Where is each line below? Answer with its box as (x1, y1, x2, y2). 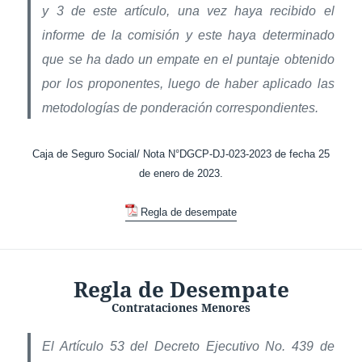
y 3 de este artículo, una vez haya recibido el (42, 3, 335, 18)
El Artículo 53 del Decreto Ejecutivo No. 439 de (42, 339, 335, 353)
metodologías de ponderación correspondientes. (42, 100, 319, 115)
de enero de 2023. (139, 166, 223, 179)
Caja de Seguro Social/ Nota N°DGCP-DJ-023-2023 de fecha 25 (32, 147, 330, 160)
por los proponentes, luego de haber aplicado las (42, 76, 335, 90)
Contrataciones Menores (112, 299, 250, 315)
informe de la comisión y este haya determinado (42, 27, 335, 42)
